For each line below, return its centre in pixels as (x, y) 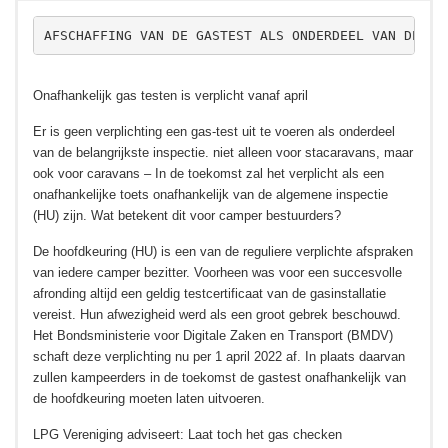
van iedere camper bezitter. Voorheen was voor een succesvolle (217, 272)
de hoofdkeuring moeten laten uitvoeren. (149, 398)
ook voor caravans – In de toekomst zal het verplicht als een (208, 173)
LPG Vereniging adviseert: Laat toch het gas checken (187, 434)
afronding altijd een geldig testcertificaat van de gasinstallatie (209, 293)
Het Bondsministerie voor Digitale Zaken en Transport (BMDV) (213, 335)
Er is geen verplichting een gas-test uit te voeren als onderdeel (214, 131)
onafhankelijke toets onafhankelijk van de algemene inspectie (210, 194)
